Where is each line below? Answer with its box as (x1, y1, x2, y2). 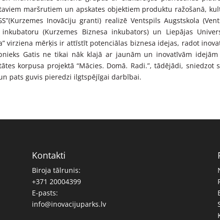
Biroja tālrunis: (31, 165, 81, 175)
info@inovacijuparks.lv (31, 199, 106, 209)
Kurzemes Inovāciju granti (10, 15, 100, 25)
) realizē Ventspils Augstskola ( (99, 15, 205, 25)
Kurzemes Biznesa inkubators (45, 27, 147, 36)
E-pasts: (31, 188, 58, 198)
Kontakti (31, 149, 66, 162)
